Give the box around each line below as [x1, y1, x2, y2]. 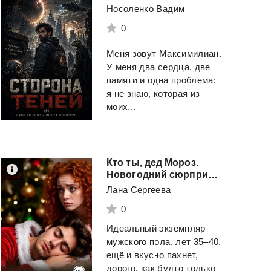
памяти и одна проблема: [106, 74, 217, 85]
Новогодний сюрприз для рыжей [207, 169, 218, 180]
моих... [106, 101, 136, 112]
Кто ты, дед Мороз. [106, 157, 198, 168]
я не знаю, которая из [106, 88, 200, 99]
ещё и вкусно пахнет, [106, 249, 198, 260]
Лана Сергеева [106, 184, 171, 195]
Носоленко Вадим [106, 3, 185, 14]
